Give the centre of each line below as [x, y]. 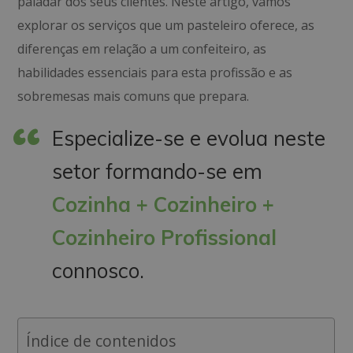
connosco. [98, 271]
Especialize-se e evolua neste [189, 138]
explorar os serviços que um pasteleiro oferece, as [166, 25]
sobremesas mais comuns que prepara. [134, 96]
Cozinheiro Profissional [165, 238]
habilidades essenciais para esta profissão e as [155, 72]
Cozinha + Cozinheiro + [163, 204]
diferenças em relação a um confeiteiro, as [142, 49]
